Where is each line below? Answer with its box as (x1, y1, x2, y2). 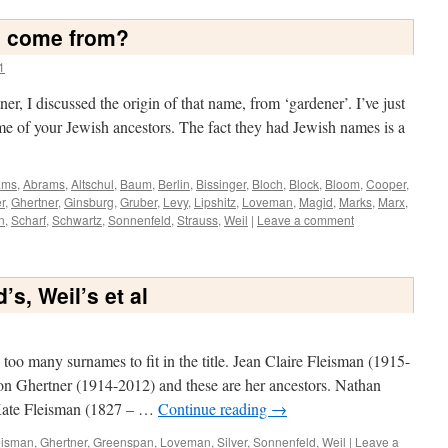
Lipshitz (194, 193, 236, 210)
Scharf (11, 211, 46, 228)
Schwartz (52, 211, 102, 228)
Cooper (366, 175, 406, 192)
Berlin (158, 175, 190, 192)
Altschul (71, 175, 114, 192)
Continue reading (158, 398, 271, 419)
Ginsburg (64, 193, 114, 210)
